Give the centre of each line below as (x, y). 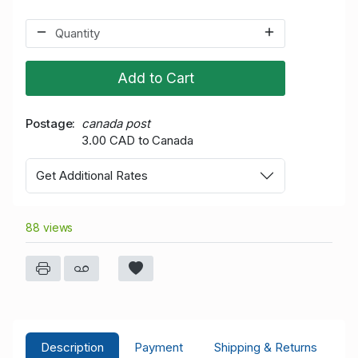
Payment (159, 348)
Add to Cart (155, 78)
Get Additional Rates (92, 175)
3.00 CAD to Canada (137, 141)
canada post (116, 124)
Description (73, 348)
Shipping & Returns (265, 348)
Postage (49, 124)
